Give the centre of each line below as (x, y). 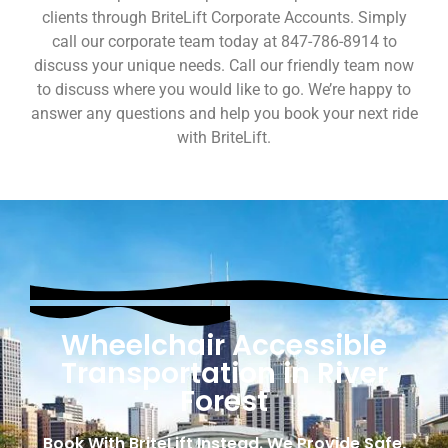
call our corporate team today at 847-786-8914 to (224, 42)
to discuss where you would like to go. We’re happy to (224, 90)
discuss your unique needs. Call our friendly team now (224, 66)
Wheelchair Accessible (224, 346)
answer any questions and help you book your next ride (224, 114)
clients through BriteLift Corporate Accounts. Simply (224, 18)
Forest (224, 402)
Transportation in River (224, 374)
